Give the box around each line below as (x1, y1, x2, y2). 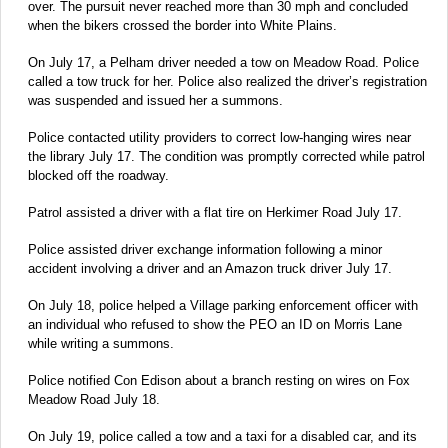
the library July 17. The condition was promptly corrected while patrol (28, 148, 425, 164)
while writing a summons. (28, 335, 174, 351)
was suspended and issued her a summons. (28, 92, 283, 108)
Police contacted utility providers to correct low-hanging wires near (28, 129, 411, 145)
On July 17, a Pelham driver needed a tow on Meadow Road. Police (28, 54, 419, 70)
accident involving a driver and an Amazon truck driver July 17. (28, 260, 392, 276)
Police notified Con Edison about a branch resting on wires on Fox (28, 372, 410, 388)
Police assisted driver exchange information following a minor (28, 241, 382, 257)
